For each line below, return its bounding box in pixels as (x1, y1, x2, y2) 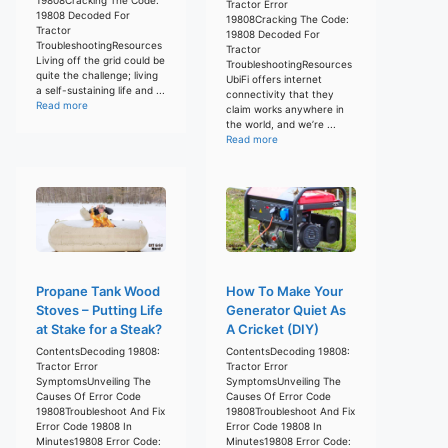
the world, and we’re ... (226, 117, 336, 130)
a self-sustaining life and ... (36, 83, 165, 96)
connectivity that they (226, 87, 334, 100)
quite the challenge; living (36, 68, 158, 81)
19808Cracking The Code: (226, 12, 349, 25)
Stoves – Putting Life (36, 301, 163, 318)
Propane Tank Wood (36, 282, 160, 299)
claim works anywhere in (226, 102, 344, 115)
